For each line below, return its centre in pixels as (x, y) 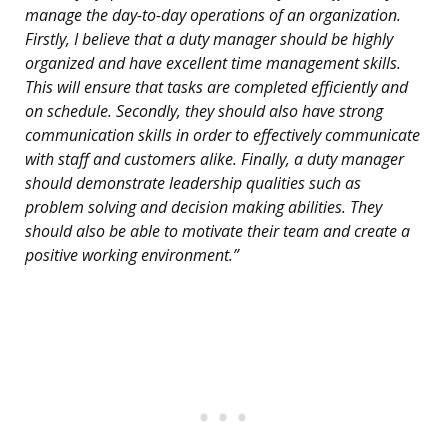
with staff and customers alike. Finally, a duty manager (214, 159)
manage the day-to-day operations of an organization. (213, 15)
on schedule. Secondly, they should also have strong (204, 111)
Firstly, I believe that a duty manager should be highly (209, 39)
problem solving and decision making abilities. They (203, 207)
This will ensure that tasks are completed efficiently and (216, 87)
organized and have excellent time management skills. (213, 63)
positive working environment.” (132, 255)
